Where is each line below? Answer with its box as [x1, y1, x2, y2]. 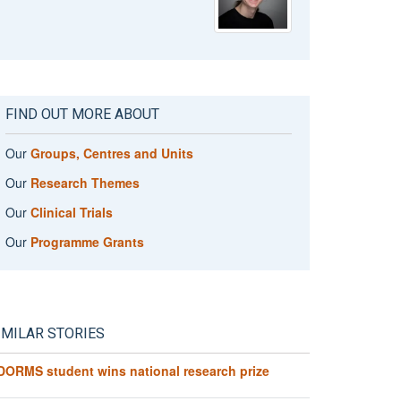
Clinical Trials [30, 203, 113, 221]
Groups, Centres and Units [30, 144, 193, 163]
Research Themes [30, 174, 140, 192]
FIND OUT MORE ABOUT [4, 104, 159, 126]
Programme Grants [30, 232, 144, 251]
